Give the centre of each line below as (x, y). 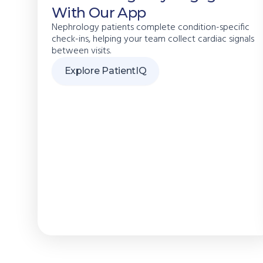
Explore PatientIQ (105, 70)
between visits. (81, 51)
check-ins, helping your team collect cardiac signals (153, 39)
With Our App (99, 12)
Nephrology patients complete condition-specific (151, 27)
